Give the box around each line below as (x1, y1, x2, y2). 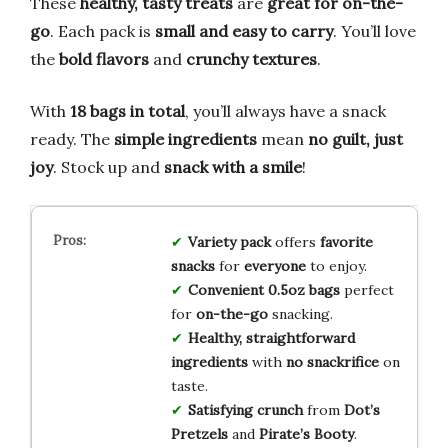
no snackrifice (285, 352, 379, 371)
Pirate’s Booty (258, 424, 354, 443)
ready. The (30, 128, 114, 149)
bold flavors (59, 48, 149, 69)
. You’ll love (333, 20, 416, 41)
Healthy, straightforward (187, 328, 355, 347)
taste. (170, 376, 208, 395)
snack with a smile (164, 156, 302, 177)
